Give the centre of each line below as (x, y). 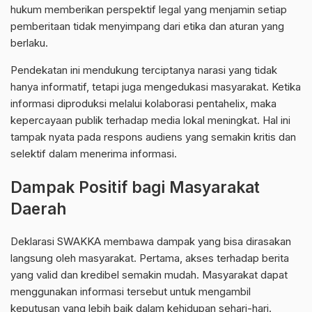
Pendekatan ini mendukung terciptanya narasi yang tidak (144, 70)
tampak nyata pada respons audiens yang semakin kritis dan (153, 137)
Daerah (38, 209)
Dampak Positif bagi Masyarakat (135, 187)
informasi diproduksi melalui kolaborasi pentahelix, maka (143, 104)
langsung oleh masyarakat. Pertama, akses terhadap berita (150, 258)
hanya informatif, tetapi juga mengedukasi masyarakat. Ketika (156, 87)
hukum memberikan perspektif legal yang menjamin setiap (149, 10)
